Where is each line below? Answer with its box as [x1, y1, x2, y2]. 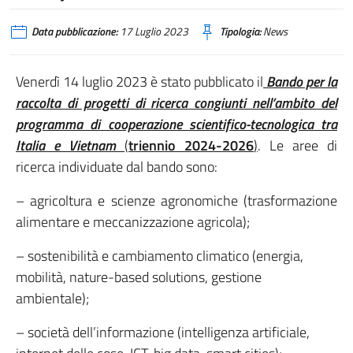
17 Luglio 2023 [117, 24, 188, 39]
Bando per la [263, 71, 337, 92]
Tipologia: [220, 24, 261, 39]
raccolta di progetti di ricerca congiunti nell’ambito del [16, 92, 337, 113]
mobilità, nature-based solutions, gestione [16, 266, 262, 288]
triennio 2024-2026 [128, 135, 254, 156]
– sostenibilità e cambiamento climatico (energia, [16, 245, 303, 266]
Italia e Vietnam [16, 135, 116, 156]
